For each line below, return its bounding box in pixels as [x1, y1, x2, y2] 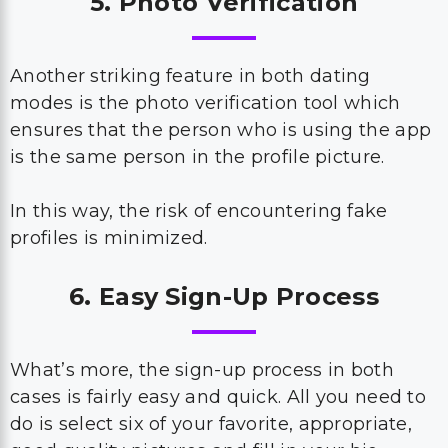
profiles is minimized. [10, 227, 213, 249]
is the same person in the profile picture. [10, 146, 390, 168]
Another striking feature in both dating [10, 65, 371, 87]
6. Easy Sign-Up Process [69, 282, 379, 311]
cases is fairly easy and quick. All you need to [10, 386, 427, 408]
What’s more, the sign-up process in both [10, 359, 394, 381]
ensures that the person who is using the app [10, 119, 432, 141]
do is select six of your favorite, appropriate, [10, 413, 413, 435]
